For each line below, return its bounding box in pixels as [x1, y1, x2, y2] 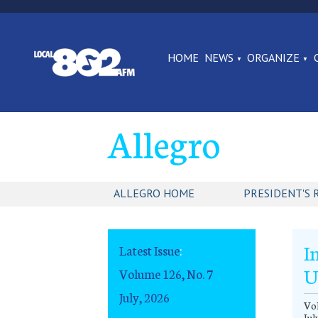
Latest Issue [119, 241, 180, 260]
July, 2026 [119, 287, 170, 306]
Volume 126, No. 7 [119, 264, 213, 283]
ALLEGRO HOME [114, 186, 194, 201]
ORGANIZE [247, 50, 300, 65]
